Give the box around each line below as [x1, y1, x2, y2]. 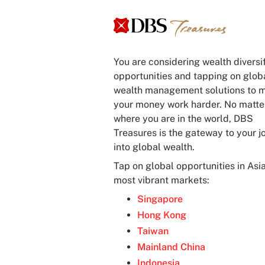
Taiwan [137, 225, 169, 237]
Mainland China [137, 241, 205, 253]
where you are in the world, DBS [114, 113, 253, 125]
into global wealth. [114, 141, 195, 153]
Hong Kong [137, 209, 186, 221]
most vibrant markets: [114, 174, 209, 186]
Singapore [137, 193, 183, 205]
